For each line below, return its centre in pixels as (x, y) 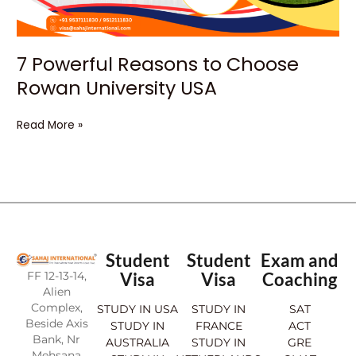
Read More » (50, 125)
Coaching (300, 280)
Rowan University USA (117, 88)
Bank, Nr (56, 340)
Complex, (56, 308)
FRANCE (219, 326)
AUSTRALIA (137, 343)
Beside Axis (56, 324)
